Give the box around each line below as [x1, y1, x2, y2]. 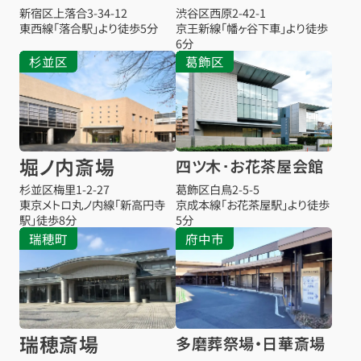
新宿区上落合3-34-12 [19, 3, 127, 21]
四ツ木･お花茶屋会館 [176, 155, 324, 178]
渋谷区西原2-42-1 [176, 3, 267, 21]
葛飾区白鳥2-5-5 [176, 180, 260, 198]
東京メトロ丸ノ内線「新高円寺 [19, 196, 165, 214]
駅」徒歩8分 [19, 211, 77, 229]
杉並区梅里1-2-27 [19, 180, 110, 198]
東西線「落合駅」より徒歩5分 [19, 19, 158, 36]
